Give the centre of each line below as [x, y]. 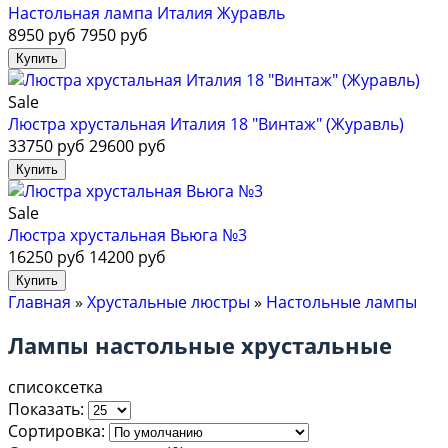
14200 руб [127, 257]
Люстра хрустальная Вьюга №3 [127, 235]
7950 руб [114, 35]
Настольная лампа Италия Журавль [146, 13]
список [35, 386]
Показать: [48, 408]
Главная [39, 302]
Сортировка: [56, 430]
